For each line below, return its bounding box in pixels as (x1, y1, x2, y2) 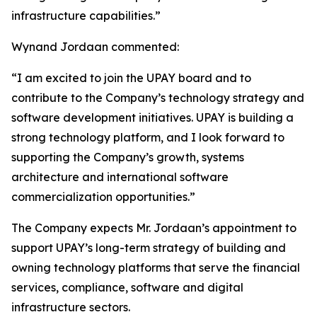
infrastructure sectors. (11, 300, 130, 315)
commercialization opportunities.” (11, 190, 195, 204)
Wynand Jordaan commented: (11, 40, 179, 54)
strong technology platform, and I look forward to (11, 130, 284, 145)
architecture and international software (11, 170, 229, 185)
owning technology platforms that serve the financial (11, 260, 300, 275)
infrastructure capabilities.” (11, 8, 161, 23)
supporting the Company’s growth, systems (11, 150, 244, 165)
